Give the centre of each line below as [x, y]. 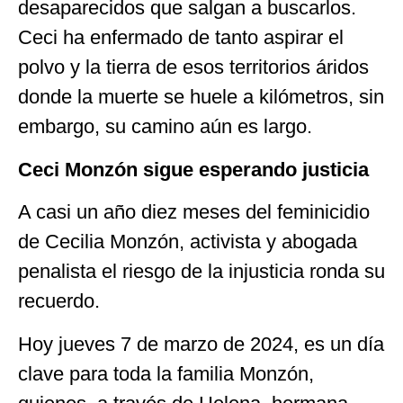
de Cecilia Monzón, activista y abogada [188, 242]
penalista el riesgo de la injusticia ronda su [201, 272]
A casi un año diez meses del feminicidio [194, 212]
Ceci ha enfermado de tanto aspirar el [181, 38]
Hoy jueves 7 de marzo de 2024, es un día [201, 344]
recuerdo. [59, 301]
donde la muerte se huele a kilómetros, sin [201, 97]
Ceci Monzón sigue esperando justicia [193, 169]
